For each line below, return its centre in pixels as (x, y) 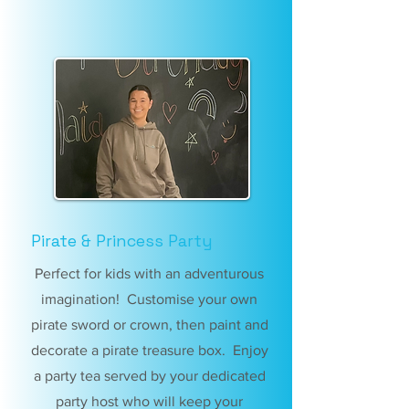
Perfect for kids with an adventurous (149, 273)
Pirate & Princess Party (121, 241)
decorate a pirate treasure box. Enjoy (149, 350)
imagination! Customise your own (149, 299)
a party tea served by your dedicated (149, 376)
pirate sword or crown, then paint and (149, 325)
